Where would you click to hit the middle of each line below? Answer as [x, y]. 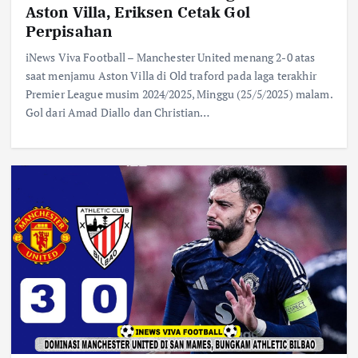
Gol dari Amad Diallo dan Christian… [117, 113]
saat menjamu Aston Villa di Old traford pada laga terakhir [171, 76]
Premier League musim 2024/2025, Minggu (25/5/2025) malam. [179, 94]
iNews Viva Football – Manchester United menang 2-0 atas [170, 58]
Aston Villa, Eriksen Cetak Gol [137, 12]
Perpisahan [69, 31]
